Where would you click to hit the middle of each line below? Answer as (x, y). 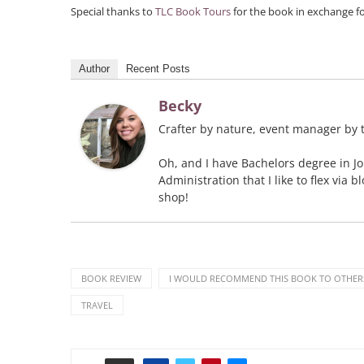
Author (94, 68)
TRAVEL (97, 305)
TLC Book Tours (193, 11)
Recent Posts (158, 68)
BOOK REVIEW (111, 278)
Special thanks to (113, 11)
